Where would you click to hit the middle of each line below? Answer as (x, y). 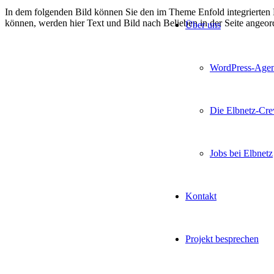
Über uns (203, 25)
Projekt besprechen (222, 239)
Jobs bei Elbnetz (241, 153)
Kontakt (201, 196)
